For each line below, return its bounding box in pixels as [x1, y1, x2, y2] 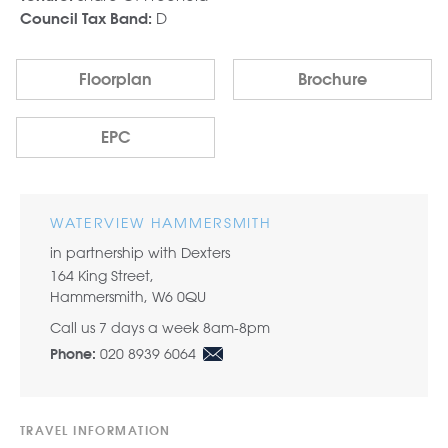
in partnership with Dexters [50, 244, 230, 263]
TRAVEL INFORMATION [20, 426, 171, 439]
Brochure [297, 72, 367, 89]
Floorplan [79, 72, 153, 89]
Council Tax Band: [20, 11, 152, 27]
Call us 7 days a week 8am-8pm [50, 319, 270, 338]
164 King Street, [50, 267, 154, 286]
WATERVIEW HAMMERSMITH [50, 214, 272, 233]
